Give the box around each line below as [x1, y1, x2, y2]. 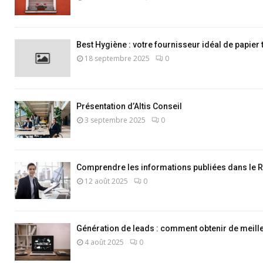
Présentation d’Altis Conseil [76, 101, 182, 111]
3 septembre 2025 [85, 114, 146, 125]
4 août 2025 [85, 237, 124, 248]
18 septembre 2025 [85, 53, 150, 64]
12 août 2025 [85, 176, 128, 186]
